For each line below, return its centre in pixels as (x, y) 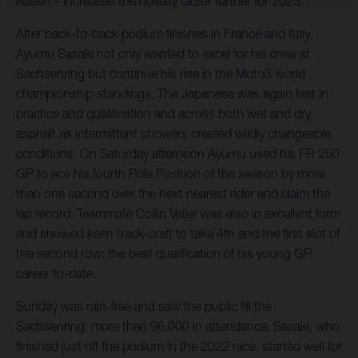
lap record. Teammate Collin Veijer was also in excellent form (178, 214)
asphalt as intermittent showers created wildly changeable (173, 134)
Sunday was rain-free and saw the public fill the (144, 306)
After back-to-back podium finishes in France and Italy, (165, 34)
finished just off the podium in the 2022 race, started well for (179, 346)
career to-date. (56, 274)
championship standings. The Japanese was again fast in (172, 94)
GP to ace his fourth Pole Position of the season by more (171, 174)
